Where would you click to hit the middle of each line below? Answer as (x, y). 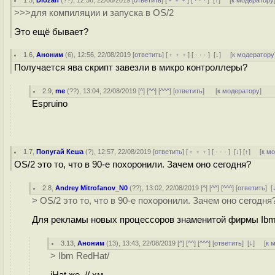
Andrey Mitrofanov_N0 (92, 188)
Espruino (50, 104)
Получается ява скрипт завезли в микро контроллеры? (131, 68)
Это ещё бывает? (51, 32)
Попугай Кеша (60, 152)
